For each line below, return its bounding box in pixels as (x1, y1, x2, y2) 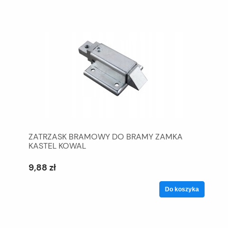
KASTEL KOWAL (28, 140, 86, 151)
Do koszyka (165, 185, 199, 193)
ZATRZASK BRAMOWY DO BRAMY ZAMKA (28, 131, 183, 142)
